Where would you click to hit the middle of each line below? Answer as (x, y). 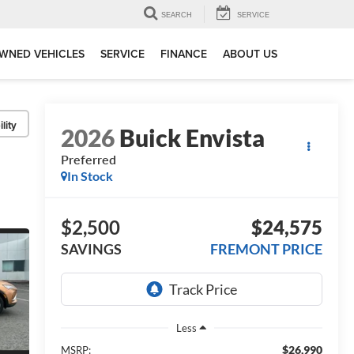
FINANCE (184, 54)
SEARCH (177, 15)
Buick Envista (192, 138)
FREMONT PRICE (266, 249)
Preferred (88, 160)
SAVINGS (91, 249)
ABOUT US (250, 54)
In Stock (90, 176)
